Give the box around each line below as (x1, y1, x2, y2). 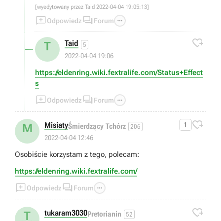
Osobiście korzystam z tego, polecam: (15, 150, 139, 159)
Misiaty (44, 120, 68, 130)
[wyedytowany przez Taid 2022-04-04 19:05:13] (35, 3, 149, 11)
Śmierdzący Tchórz (68, 121, 126, 131)
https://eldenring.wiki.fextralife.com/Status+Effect (35, 68, 203, 77)
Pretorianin (87, 209, 121, 219)
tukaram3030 (44, 208, 87, 218)
